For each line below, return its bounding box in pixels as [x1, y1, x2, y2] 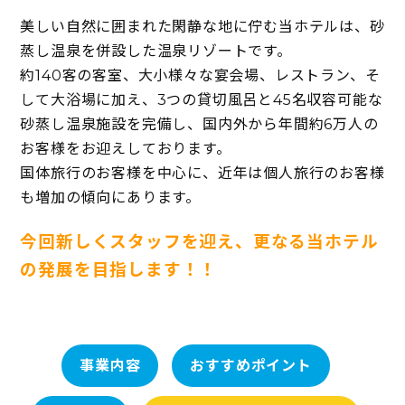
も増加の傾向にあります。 [20, 188, 201, 206]
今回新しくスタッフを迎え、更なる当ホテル [20, 231, 379, 252]
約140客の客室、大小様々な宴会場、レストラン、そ [20, 66, 381, 84]
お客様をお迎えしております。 [20, 139, 231, 157]
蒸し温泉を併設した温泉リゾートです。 [20, 42, 292, 60]
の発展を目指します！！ [20, 259, 218, 280]
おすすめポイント [190, 356, 312, 374]
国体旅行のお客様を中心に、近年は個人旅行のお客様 [20, 164, 385, 182]
